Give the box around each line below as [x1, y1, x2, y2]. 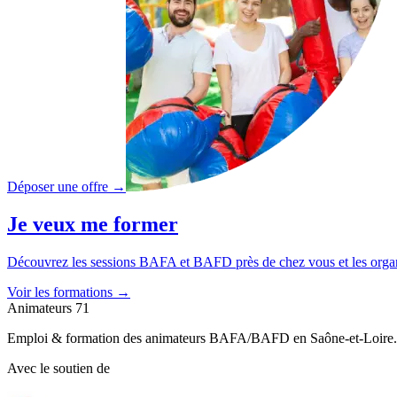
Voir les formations [7, 284, 113, 300]
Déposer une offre [7, 179, 108, 195]
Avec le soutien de [7, 361, 110, 377]
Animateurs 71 [7, 300, 90, 316]
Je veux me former [7, 213, 178, 237]
